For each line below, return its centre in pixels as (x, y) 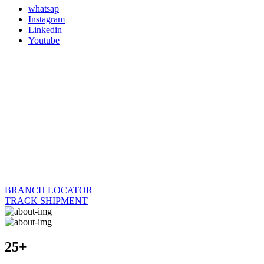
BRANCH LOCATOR (49, 190)
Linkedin (45, 30)
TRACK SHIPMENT (46, 201)
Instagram (47, 19)
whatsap (44, 9)
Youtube (44, 40)
